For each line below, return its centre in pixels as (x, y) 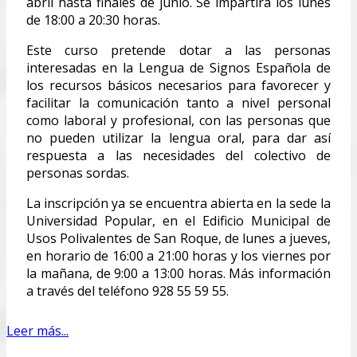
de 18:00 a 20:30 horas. (93, 20)
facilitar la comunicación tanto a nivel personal (178, 102)
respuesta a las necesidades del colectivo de (178, 155)
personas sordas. (78, 173)
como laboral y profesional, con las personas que (178, 120)
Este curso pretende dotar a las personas (178, 50)
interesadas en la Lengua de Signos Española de (178, 67)
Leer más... (37, 330)
